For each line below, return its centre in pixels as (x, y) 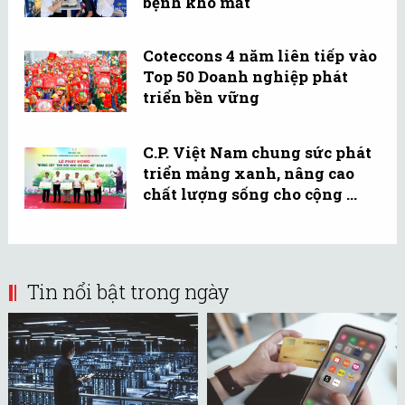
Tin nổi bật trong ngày (128, 292)
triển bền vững (201, 97)
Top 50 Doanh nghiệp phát (245, 76)
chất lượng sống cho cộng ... (250, 193)
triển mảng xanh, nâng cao (249, 173)
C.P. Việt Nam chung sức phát (257, 152)
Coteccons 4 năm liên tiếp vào (260, 55)
